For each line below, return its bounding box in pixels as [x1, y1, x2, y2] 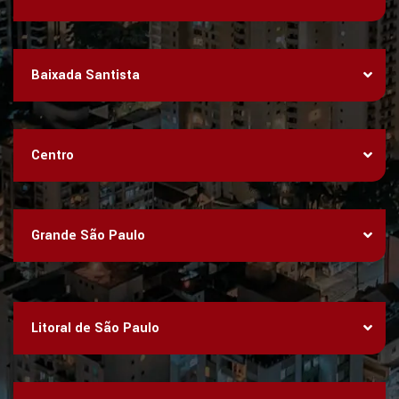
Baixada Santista [31, 66, 140, 85]
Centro [31, 146, 74, 165]
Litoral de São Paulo [31, 318, 159, 338]
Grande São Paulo [31, 226, 145, 245]
